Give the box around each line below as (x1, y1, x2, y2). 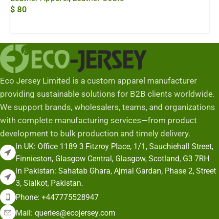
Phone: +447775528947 (16, 192, 99, 202)
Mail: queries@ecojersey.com (16, 208, 115, 218)
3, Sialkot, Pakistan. (16, 178, 83, 188)
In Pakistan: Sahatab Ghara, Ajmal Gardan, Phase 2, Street (16, 166, 216, 175)
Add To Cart (17, 21, 45, 27)
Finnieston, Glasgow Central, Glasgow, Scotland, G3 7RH (16, 154, 209, 163)
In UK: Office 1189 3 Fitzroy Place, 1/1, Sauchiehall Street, (16, 142, 213, 151)
